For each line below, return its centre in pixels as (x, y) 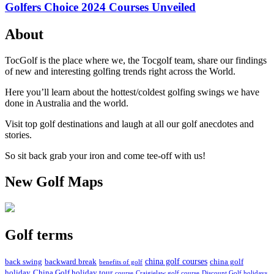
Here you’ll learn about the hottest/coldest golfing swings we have (132, 92)
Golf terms (39, 235)
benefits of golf (121, 262)
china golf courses (176, 261)
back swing (24, 261)
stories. (18, 135)
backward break (71, 261)
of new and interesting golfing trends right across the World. (120, 72)
